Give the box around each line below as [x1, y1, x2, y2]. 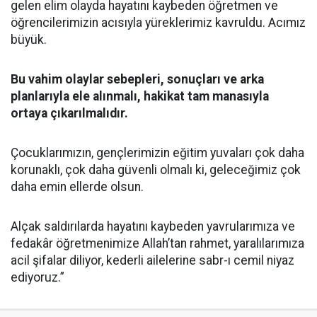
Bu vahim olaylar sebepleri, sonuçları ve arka [11, 72, 264, 87]
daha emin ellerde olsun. [11, 180, 144, 195]
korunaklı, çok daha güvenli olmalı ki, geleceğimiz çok [11, 163, 301, 178]
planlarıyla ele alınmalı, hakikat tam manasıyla [11, 89, 269, 104]
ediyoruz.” [11, 270, 64, 285]
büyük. [11, 33, 47, 47]
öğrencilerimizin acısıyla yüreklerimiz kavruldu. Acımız [11, 16, 306, 30]
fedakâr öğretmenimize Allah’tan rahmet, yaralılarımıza [11, 236, 304, 251]
